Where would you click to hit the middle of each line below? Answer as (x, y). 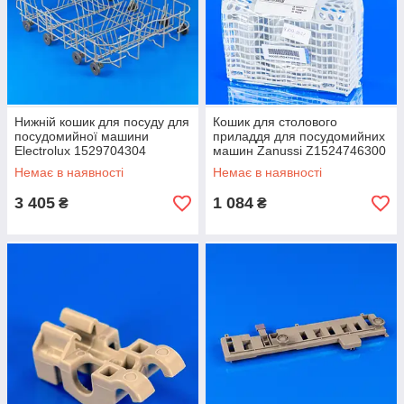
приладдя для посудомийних (299, 136)
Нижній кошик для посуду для (102, 122)
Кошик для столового (275, 122)
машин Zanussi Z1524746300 (299, 151)
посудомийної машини (82, 136)
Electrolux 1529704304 (80, 151)
